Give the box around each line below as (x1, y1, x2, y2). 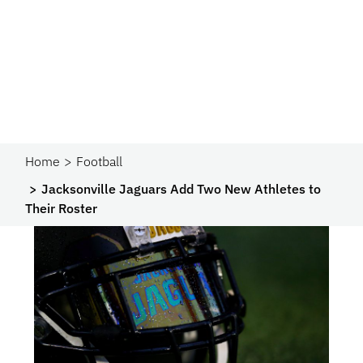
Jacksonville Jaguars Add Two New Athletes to (41, 181, 322, 197)
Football (76, 153, 123, 169)
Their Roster (25, 200, 98, 216)
